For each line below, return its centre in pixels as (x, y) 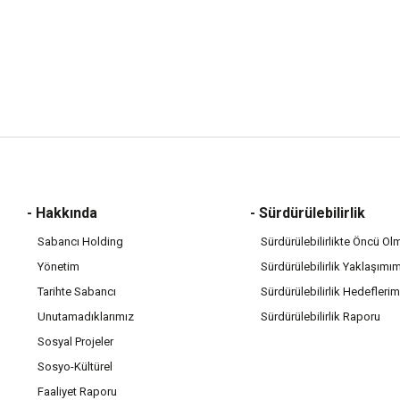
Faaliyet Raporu (77, 392)
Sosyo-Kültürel (75, 367)
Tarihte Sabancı (77, 292)
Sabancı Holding (80, 242)
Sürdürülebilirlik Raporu (320, 317)
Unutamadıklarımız (86, 317)
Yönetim (58, 267)
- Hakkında (62, 213)
